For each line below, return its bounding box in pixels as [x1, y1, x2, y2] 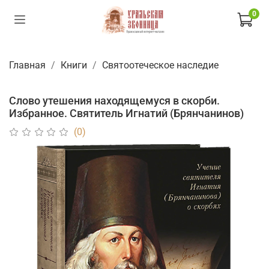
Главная [9, 59, 46, 71]
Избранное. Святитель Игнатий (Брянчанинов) [9, 107, 244, 120]
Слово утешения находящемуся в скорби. [9, 94, 220, 107]
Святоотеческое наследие [102, 59, 219, 71]
